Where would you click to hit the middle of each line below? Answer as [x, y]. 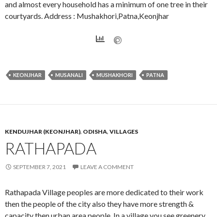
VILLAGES [124, 131]
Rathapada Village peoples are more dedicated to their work [104, 192]
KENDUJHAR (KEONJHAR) [43, 131]
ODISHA [95, 131]
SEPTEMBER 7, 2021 [39, 167]
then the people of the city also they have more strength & [99, 203]
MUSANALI [69, 75]
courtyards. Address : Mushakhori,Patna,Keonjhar [87, 15]
